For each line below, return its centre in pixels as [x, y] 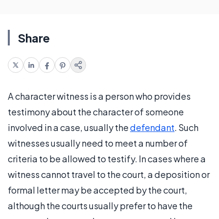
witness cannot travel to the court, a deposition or [109, 174]
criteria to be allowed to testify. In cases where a [107, 159]
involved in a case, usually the [69, 127]
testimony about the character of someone [96, 112]
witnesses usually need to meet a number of [98, 143]
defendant [152, 127]
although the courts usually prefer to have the [100, 206]
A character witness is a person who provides [99, 96]
